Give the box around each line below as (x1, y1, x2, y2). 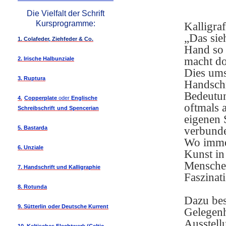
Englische (71, 95, 97, 101)
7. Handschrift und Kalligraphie (18, 164, 100, 170)
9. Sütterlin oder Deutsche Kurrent (18, 203, 108, 209)
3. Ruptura (18, 75, 45, 81)
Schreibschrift (18, 105, 55, 111)
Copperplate (24, 95, 57, 101)
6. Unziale (18, 144, 43, 150)
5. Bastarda (18, 125, 47, 131)
